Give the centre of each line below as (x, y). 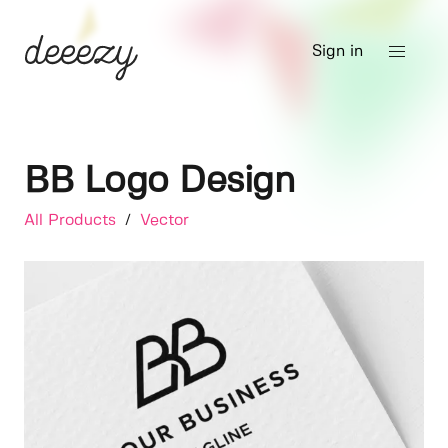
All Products (72, 220)
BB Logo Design (159, 181)
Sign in (337, 51)
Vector (164, 220)
